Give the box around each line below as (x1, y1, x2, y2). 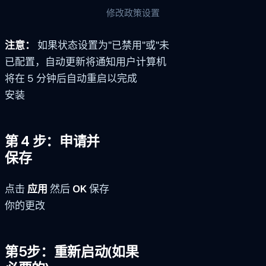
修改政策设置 (106, 7, 160, 19)
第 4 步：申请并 (5, 132, 100, 151)
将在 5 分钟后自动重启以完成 (5, 71, 137, 85)
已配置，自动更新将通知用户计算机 (5, 55, 166, 68)
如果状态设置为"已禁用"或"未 (35, 38, 169, 52)
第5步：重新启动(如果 (5, 243, 139, 261)
